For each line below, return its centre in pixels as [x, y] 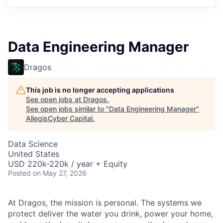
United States [34, 154]
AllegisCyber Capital [59, 118]
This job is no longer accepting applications [100, 90]
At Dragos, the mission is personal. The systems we [105, 203]
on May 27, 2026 [60, 173]
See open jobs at [55, 99]
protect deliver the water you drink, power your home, [111, 214]
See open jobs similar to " [67, 109]
